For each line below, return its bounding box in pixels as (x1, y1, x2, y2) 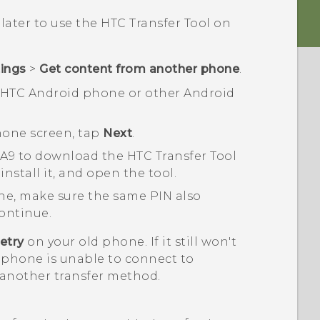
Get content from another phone (39, 62, 240, 76)
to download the (15, 149, 127, 163)
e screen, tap (19, 126, 104, 140)
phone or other (79, 86, 184, 100)
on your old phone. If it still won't (24, 234, 237, 249)
